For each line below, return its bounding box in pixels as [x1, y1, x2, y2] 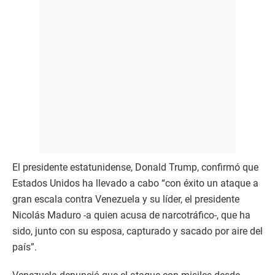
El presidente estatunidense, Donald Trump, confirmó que [12, 161, 258, 174]
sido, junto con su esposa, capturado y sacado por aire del [12, 225, 263, 238]
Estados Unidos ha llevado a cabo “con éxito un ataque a [12, 177, 258, 190]
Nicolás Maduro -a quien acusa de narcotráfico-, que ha [12, 209, 250, 222]
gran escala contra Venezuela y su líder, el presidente [12, 193, 239, 206]
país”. [12, 241, 37, 254]
